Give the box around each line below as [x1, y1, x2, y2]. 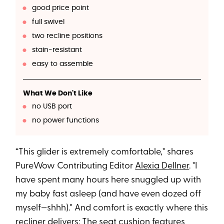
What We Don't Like [23, 90, 93, 97]
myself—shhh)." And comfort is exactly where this [15, 203, 208, 213]
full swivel [31, 18, 64, 26]
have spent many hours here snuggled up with [15, 175, 201, 185]
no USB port [31, 103, 72, 110]
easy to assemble [31, 60, 93, 68]
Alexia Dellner [135, 161, 189, 171]
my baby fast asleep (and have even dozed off [15, 189, 201, 199]
